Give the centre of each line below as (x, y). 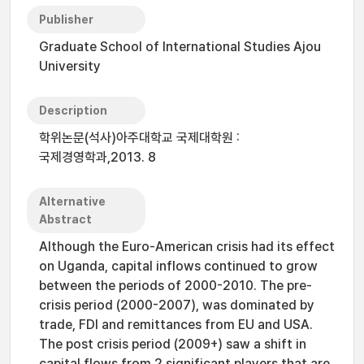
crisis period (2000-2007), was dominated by (177, 305)
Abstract (65, 219)
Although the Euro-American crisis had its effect (187, 247)
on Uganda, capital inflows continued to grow (178, 266)
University (70, 66)
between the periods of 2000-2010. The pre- (175, 286)
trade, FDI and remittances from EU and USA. (176, 325)
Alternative (72, 201)
